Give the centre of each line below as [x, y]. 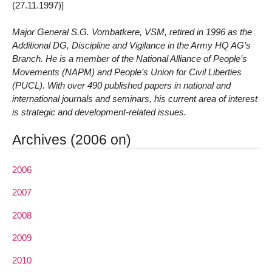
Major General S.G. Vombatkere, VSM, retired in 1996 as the [132, 32]
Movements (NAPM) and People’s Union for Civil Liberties [127, 72]
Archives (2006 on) [72, 140]
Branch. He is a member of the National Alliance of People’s [130, 59]
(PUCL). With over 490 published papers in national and [121, 86]
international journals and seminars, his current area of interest [135, 99]
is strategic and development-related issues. [99, 112]
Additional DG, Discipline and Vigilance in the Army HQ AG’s [131, 46]
